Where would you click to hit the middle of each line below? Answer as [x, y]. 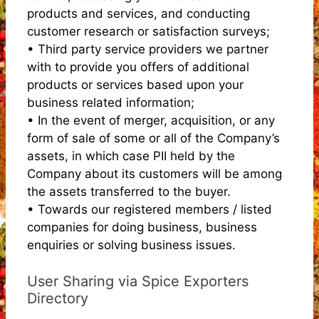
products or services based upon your [135, 85]
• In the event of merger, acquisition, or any [151, 120]
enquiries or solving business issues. [131, 245]
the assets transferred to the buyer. [129, 192]
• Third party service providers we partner [148, 49]
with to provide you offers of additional [138, 67]
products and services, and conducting [138, 14]
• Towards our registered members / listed [150, 209]
